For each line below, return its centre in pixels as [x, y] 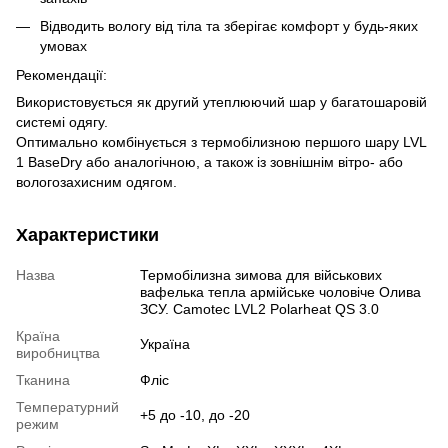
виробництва [58, 352]
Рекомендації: [61, 74]
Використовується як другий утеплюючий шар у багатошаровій [221, 101]
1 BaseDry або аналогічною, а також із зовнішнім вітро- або [209, 161]
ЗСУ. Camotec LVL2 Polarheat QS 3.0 [259, 308]
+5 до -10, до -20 [195, 414]
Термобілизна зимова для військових [261, 274]
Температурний [67, 406]
